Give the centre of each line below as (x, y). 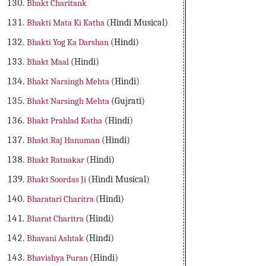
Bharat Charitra (56, 219)
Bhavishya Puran (58, 258)
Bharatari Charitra (61, 199)
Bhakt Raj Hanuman (64, 140)
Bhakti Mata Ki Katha (67, 23)
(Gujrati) (128, 101)
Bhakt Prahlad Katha (65, 121)
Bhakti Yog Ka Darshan (69, 42)
